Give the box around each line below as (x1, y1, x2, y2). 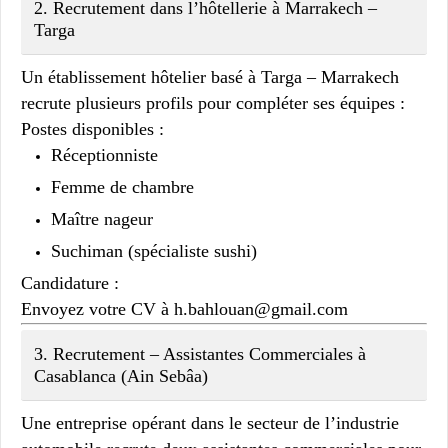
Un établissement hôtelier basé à (21, 66, 261, 87)
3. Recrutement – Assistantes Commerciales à (34, 343, 366, 364)
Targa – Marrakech (261, 66, 399, 87)
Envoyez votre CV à (21, 298, 174, 319)
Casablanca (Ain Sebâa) (34, 365, 208, 386)
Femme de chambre (51, 176, 194, 197)
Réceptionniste (51, 144, 158, 165)
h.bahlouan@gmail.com (174, 298, 348, 319)
